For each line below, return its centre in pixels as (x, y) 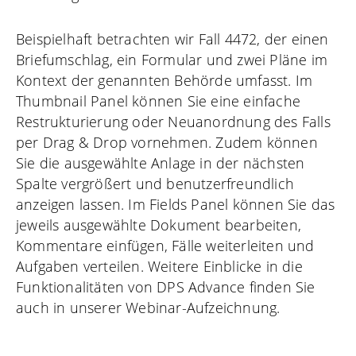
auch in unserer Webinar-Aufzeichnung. (148, 307)
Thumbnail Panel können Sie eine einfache (159, 101)
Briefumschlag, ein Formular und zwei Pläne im (172, 59)
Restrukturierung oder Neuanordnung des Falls (173, 121)
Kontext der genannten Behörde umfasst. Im (164, 80)
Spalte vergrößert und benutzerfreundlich (155, 183)
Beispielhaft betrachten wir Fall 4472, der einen (172, 39)
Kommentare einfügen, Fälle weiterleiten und (165, 245)
